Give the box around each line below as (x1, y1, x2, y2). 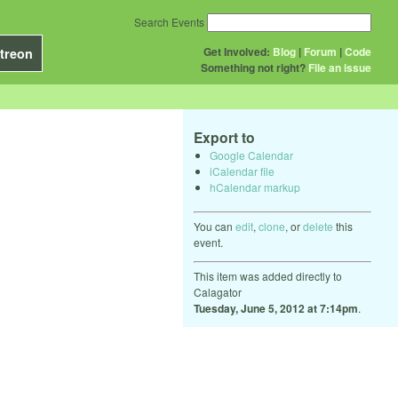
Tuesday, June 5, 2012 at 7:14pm (194, 299, 358, 316)
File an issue (308, 60, 371, 76)
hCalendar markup (210, 179, 300, 195)
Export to (194, 127, 255, 147)
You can (194, 218, 235, 234)
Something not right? (201, 60, 306, 76)
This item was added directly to (194, 267, 342, 283)
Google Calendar (210, 147, 293, 163)
